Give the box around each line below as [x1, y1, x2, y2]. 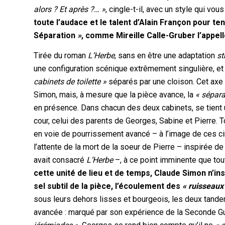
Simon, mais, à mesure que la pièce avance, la [34, 89, 196, 99]
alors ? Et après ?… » [34, 5, 106, 15]
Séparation [34, 31, 76, 41]
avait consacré [34, 155, 87, 165]
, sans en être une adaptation [115, 50, 217, 60]
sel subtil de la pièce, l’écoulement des [34, 181, 183, 191]
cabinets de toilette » [34, 76, 107, 86]
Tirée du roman [34, 50, 88, 60]
